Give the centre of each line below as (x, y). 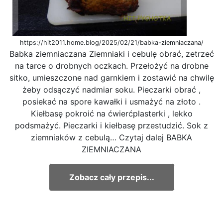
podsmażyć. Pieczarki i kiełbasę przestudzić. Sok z (111, 125)
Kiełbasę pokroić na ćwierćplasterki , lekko (111, 113)
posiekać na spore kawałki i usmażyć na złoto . (111, 101)
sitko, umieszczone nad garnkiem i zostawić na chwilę (111, 77)
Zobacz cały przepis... (111, 177)
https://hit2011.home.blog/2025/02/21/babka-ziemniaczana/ (111, 42)
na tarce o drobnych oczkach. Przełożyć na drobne (111, 65)
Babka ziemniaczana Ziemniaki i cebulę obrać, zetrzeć (111, 54)
